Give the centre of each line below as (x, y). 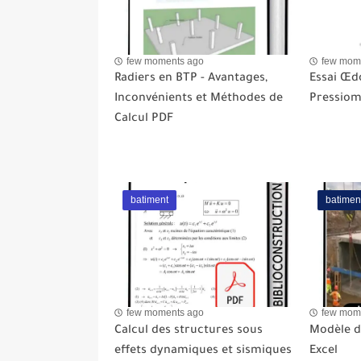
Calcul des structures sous (189, 331)
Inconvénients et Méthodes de (199, 100)
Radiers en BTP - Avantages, (191, 79)
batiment (149, 200)
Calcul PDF (144, 120)
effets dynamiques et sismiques (203, 351)
